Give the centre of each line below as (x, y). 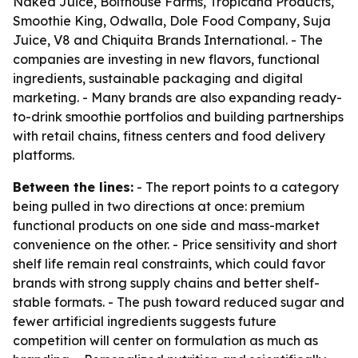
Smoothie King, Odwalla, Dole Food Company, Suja (172, 21)
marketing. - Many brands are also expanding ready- (177, 97)
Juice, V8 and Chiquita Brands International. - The (168, 40)
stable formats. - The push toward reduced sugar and (179, 302)
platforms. (44, 155)
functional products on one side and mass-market (166, 225)
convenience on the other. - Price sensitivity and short (175, 245)
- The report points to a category (236, 187)
